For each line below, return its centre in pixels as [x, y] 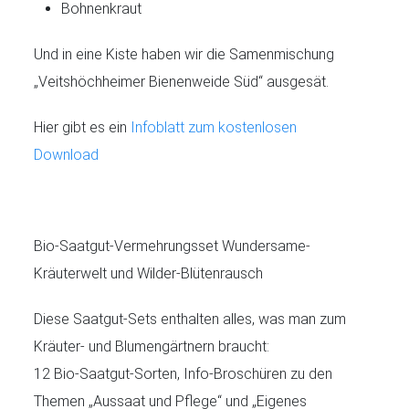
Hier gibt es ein [81, 127]
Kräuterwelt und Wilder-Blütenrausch [149, 273]
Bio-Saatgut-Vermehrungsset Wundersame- [173, 246]
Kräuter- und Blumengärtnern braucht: [152, 346]
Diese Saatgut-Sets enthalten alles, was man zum [190, 319]
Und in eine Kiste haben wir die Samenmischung [184, 54]
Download [67, 154]
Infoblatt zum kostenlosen [212, 127]
